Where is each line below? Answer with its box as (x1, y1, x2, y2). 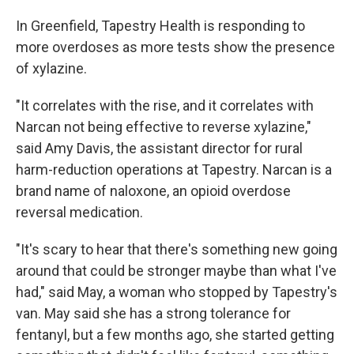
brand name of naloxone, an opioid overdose (16, 182, 291, 199)
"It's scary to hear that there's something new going (16, 240, 337, 258)
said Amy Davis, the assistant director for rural (16, 139, 303, 156)
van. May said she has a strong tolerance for (16, 304, 291, 322)
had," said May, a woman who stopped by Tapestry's (16, 283, 337, 300)
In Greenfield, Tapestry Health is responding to (16, 17, 305, 34)
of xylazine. (16, 59, 87, 77)
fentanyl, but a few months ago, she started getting (16, 326, 334, 343)
